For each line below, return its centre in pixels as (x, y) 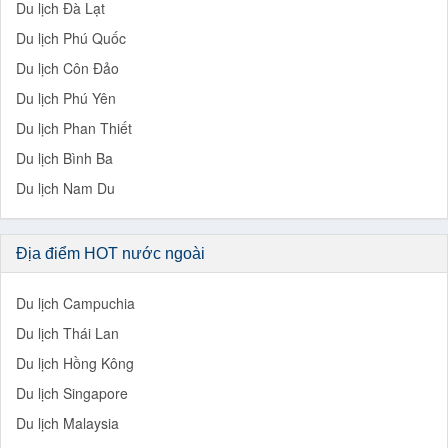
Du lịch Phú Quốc (71, 37)
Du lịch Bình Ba (64, 157)
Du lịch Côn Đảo (67, 67)
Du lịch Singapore (72, 392)
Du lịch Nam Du (65, 187)
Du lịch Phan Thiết (74, 127)
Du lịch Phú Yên (66, 97)
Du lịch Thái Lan (67, 332)
